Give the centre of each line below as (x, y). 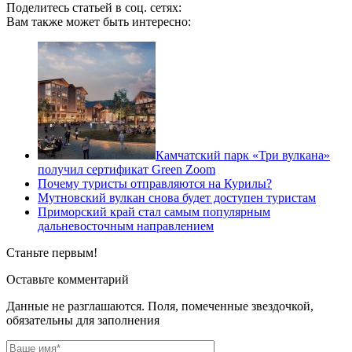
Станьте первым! (52, 252)
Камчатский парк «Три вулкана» (243, 155)
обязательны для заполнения (83, 320)
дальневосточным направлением (126, 225)
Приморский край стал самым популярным (154, 211)
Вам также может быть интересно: (99, 21)
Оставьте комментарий (68, 279)
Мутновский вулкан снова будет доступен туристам (177, 197)
